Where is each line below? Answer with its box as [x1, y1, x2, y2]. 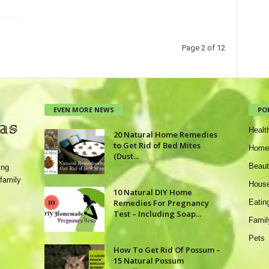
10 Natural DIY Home [113, 186, 192, 198]
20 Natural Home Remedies [113, 128, 217, 140]
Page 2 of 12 [181, 43, 225, 52]
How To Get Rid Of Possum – [113, 244, 220, 255]
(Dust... [113, 150, 139, 162]
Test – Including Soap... [113, 208, 201, 219]
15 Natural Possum [113, 255, 184, 266]
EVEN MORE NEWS [53, 104, 114, 114]
